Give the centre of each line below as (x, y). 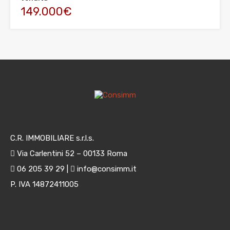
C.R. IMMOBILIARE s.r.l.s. (52, 138)
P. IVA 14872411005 (44, 184)
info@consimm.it (106, 169)
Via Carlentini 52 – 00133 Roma (71, 154)
